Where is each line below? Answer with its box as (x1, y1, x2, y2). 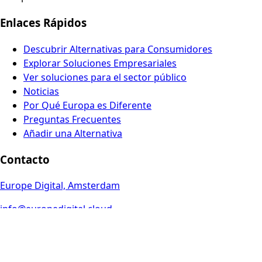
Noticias (23, 84, 59, 98)
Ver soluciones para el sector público (23, 70, 187, 84)
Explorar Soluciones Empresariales (23, 56, 177, 70)
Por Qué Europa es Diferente (23, 98, 151, 112)
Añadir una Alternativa (23, 126, 122, 140)
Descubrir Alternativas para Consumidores (23, 42, 212, 56)
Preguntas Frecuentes (23, 112, 121, 126)
